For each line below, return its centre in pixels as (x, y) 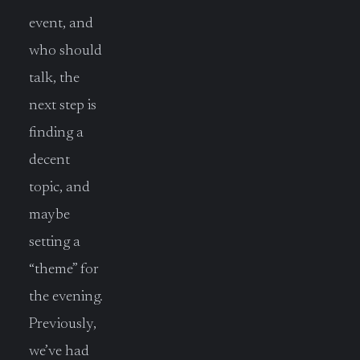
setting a (55, 242)
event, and (61, 23)
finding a (56, 133)
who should (65, 51)
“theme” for (64, 269)
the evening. (66, 297)
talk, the (54, 78)
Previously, (63, 324)
